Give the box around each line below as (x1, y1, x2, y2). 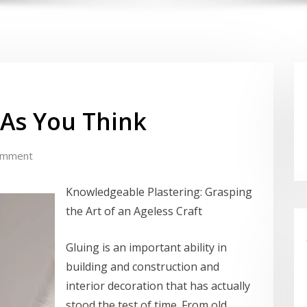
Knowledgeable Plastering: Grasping (66, 184, 252, 200)
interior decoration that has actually (66, 278, 250, 294)
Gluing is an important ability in (66, 240, 227, 256)
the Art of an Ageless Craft (66, 204, 202, 219)
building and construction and (66, 259, 219, 275)
